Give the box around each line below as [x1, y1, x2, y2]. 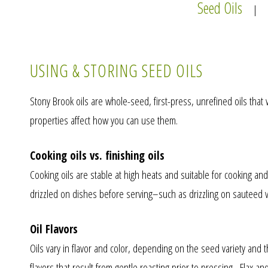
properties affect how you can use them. [29, 112, 178, 129]
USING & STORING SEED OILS [29, 59, 203, 82]
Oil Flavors [29, 221, 78, 237]
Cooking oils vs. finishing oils [29, 148, 165, 164]
